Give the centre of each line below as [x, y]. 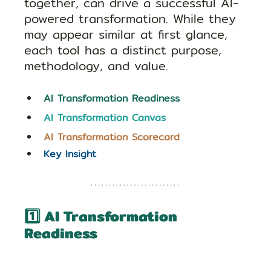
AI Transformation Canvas [105, 118]
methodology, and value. [96, 66]
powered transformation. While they [133, 19]
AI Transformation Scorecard [112, 137]
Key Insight [70, 154]
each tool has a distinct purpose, [126, 50]
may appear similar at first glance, [129, 34]
